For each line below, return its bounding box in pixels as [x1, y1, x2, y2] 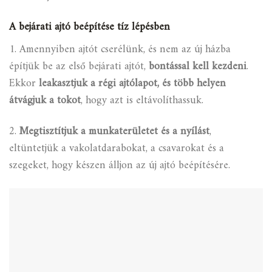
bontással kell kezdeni [149, 57, 246, 76]
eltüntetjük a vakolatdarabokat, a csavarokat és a [9, 138, 224, 158]
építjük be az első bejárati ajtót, [9, 57, 149, 76]
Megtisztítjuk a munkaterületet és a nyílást [19, 121, 209, 141]
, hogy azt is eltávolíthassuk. [81, 91, 203, 110]
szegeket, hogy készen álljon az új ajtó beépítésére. [9, 155, 230, 175]
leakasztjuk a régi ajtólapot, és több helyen [39, 74, 226, 93]
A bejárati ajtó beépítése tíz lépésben [9, 18, 170, 37]
